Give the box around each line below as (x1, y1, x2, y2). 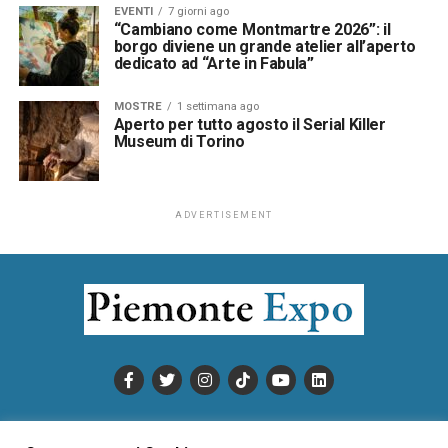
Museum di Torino (113, 131, 245, 151)
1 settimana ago (176, 99, 259, 113)
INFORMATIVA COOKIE (200, 424, 352, 441)
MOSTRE (113, 99, 162, 113)
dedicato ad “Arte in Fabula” (113, 53, 314, 73)
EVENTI (113, 4, 153, 18)
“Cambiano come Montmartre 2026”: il (113, 19, 391, 39)
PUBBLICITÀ (95, 424, 177, 441)
